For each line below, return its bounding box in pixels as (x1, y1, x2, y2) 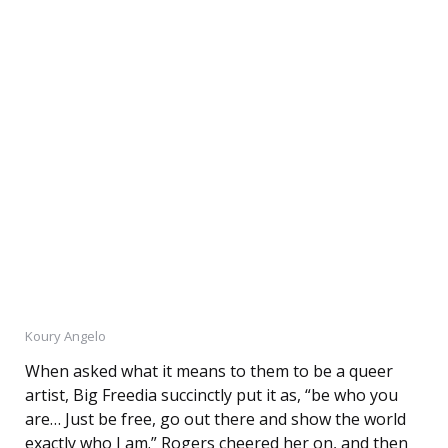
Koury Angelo (25, 327, 106, 346)
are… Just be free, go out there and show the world (25, 408, 406, 431)
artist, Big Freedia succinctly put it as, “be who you (25, 384, 398, 407)
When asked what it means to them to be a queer (25, 360, 393, 383)
